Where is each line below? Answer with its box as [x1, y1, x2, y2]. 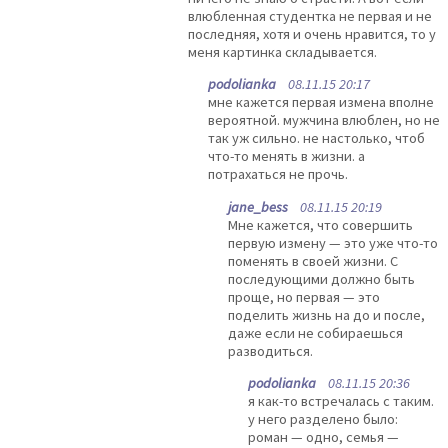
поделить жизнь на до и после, [228, 305, 425, 324]
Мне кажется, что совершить [228, 215, 413, 234]
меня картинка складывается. [188, 43, 377, 62]
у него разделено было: [248, 410, 398, 429]
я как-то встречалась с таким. [248, 392, 434, 411]
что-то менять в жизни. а [208, 147, 365, 166]
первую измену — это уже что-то [228, 233, 438, 252]
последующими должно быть [228, 269, 415, 288]
